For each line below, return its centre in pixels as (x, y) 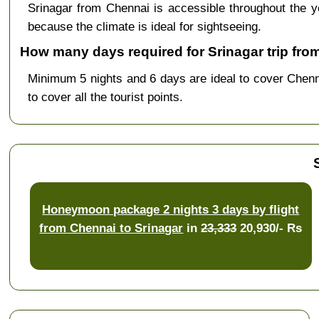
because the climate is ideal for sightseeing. (144, 26)
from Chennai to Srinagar (111, 228)
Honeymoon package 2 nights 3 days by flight (171, 210)
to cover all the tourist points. (105, 97)
